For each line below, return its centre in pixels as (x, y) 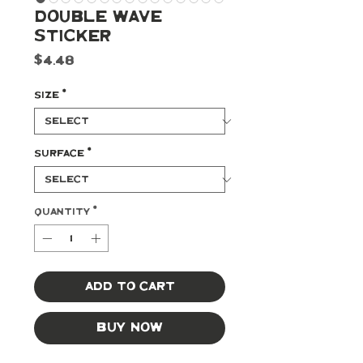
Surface (59, 154)
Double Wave (98, 17)
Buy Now (130, 328)
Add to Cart (130, 286)
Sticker (73, 37)
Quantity (62, 212)
